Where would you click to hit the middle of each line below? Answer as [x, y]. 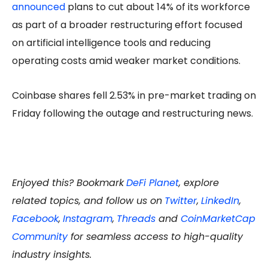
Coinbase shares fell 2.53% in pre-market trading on [134, 96]
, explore [199, 183]
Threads [136, 219]
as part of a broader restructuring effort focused [127, 25]
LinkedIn [220, 201]
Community [40, 237]
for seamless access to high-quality [155, 237]
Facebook [35, 219]
